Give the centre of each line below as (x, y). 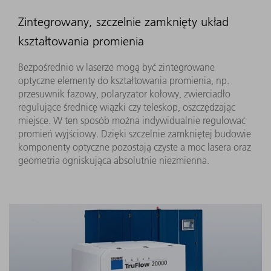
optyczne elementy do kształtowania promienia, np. (124, 80)
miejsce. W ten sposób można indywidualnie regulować (132, 120)
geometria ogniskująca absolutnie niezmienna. (114, 160)
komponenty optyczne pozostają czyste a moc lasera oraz (135, 147)
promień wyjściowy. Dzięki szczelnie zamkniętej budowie (135, 133)
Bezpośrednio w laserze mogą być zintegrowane (116, 67)
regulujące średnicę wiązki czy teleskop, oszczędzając (127, 107)
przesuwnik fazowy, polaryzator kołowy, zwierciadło (124, 93)
